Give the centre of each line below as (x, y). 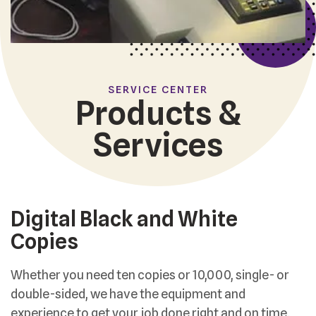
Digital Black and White (124, 219)
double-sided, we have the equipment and (128, 294)
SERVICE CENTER (158, 90)
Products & (158, 114)
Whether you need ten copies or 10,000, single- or (150, 275)
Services (158, 145)
